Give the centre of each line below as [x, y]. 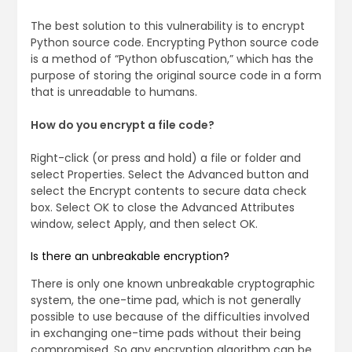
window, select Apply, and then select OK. [144, 224]
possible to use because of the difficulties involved [170, 317]
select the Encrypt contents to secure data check [168, 191]
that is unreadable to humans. [114, 92]
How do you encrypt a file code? [122, 125]
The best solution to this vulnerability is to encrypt [167, 26]
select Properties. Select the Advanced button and [169, 175]
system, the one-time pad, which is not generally [165, 301]
